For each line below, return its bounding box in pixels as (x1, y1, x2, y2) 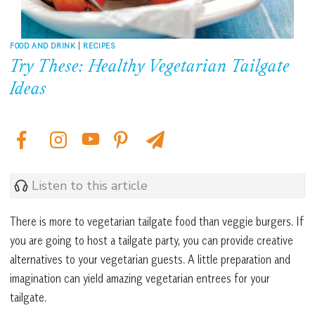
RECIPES (83, 39, 116, 51)
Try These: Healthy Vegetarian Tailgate (10, 57, 290, 77)
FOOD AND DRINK (10, 39, 76, 51)
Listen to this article (32, 177, 148, 195)
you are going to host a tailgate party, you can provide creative (10, 233, 293, 247)
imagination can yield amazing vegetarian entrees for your (10, 271, 270, 285)
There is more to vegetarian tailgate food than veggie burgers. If (10, 214, 304, 229)
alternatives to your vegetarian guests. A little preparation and (10, 252, 290, 266)
